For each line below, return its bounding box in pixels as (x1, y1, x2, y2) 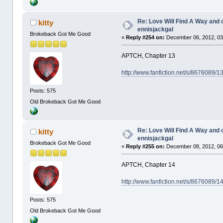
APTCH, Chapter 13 (121, 52, 176, 59)
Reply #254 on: (126, 34, 165, 40)
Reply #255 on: (126, 143, 165, 149)
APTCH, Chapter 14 (121, 161, 176, 168)
